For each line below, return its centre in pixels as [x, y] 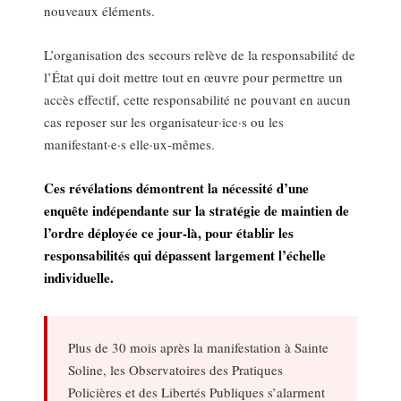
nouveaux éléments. [100, 11]
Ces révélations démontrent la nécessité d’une [177, 188]
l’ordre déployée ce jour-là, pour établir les [169, 233]
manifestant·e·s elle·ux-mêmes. [130, 145]
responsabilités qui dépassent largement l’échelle [185, 256]
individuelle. [79, 278]
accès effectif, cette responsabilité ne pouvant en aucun [198, 100]
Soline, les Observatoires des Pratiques [175, 369]
